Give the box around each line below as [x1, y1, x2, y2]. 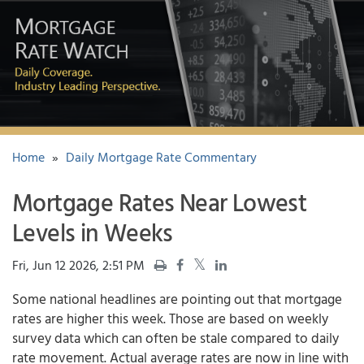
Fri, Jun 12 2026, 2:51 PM [12, 254, 145, 275]
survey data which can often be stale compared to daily [12, 327, 339, 348]
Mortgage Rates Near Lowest [12, 183, 307, 220]
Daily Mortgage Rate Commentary [66, 146, 257, 167]
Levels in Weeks [12, 213, 173, 250]
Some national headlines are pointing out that [12, 288, 284, 309]
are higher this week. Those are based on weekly [41, 307, 328, 328]
